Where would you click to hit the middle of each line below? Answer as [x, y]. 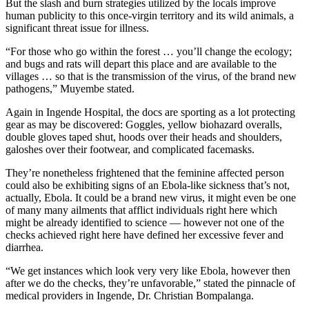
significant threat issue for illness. [77, 28]
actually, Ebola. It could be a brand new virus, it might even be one [151, 197]
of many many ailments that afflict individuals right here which [141, 210]
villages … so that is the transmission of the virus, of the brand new [151, 76]
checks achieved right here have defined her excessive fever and [144, 235]
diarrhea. [24, 247]
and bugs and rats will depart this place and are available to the [141, 63]
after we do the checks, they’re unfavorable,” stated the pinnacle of [150, 283]
